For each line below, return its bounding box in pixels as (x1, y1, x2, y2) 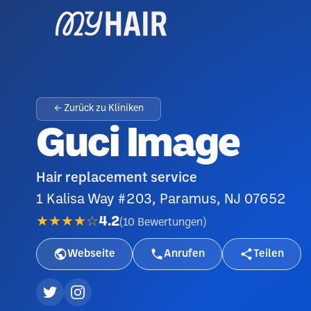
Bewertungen (137, 217, 203, 228)
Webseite (67, 249, 115, 259)
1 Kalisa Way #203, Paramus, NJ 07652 (36, 194, 286, 206)
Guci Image (36, 126, 239, 165)
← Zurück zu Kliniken (53, 104, 144, 113)
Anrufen (164, 249, 205, 259)
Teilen (253, 249, 284, 259)
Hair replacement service (36, 172, 197, 185)
